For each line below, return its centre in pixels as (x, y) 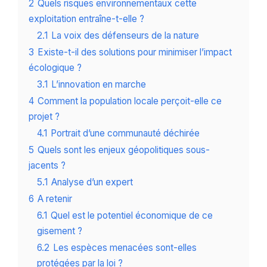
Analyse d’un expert (92, 182)
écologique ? (55, 68)
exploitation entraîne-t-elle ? (86, 19)
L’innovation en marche (99, 85)
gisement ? (60, 231)
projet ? (44, 117)
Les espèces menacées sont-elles (125, 248)
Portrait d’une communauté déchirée (125, 133)
